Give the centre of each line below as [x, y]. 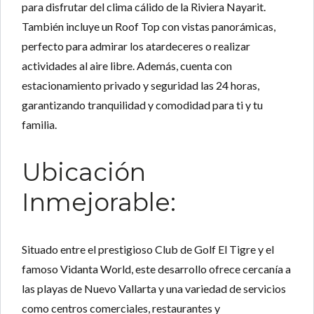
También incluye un [68, 27]
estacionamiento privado [81, 86]
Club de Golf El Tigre [205, 250]
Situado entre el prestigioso [88, 250]
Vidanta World [96, 269]
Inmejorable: [99, 203]
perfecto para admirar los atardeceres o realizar [136, 46]
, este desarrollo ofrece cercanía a [211, 269]
